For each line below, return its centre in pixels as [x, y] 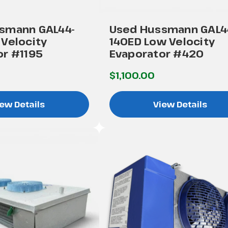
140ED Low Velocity [162, 41]
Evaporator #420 [156, 53]
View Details [180, 104]
